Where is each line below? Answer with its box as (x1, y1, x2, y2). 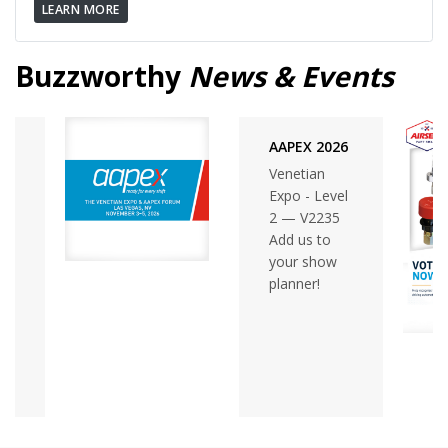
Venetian (269, 163, 325, 183)
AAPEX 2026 (269, 136, 348, 156)
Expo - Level (269, 185, 348, 205)
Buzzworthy (15, 56, 181, 95)
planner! (269, 273, 320, 293)
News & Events (181, 56, 394, 95)
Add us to (269, 229, 331, 249)
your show (269, 251, 337, 271)
